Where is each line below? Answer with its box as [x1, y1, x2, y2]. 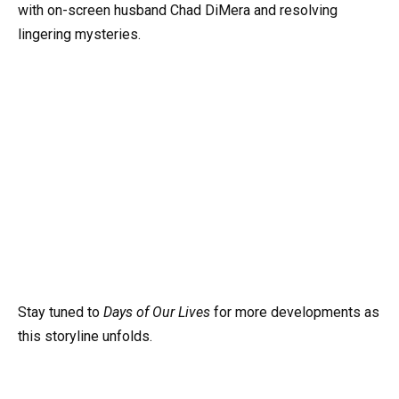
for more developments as [210, 304, 379, 322]
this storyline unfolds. [18, 328, 152, 346]
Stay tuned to [18, 304, 103, 322]
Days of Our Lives [103, 304, 210, 322]
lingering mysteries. [18, 25, 141, 43]
